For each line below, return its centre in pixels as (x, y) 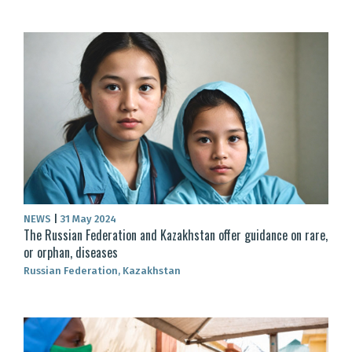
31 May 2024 (87, 218)
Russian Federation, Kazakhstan (102, 270)
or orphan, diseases (71, 252)
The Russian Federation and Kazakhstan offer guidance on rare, (176, 235)
